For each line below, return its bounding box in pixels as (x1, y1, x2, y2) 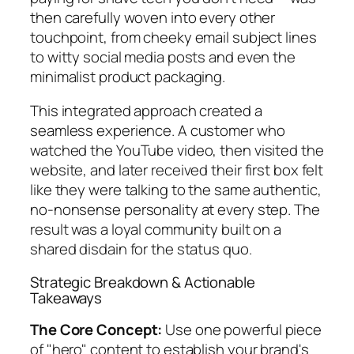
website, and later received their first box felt (30, 160, 324, 181)
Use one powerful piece (162, 319, 322, 341)
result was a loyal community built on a (30, 219, 282, 240)
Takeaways (30, 287, 103, 308)
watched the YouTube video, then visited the (30, 140, 324, 161)
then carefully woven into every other (30, 6, 276, 28)
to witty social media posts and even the (30, 46, 296, 67)
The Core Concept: (30, 319, 163, 341)
